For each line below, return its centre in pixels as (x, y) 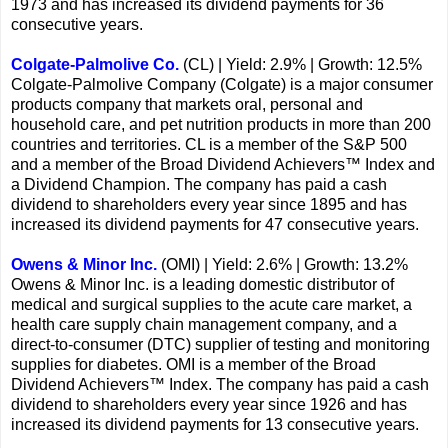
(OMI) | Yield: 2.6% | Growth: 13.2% (282, 264)
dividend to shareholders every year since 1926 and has (209, 404)
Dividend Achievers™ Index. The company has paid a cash (220, 384)
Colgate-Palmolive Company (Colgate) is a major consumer (222, 84)
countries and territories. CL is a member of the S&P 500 (209, 144)
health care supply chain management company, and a (204, 324)
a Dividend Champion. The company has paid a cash (199, 184)
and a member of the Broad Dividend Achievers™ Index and (223, 164)
